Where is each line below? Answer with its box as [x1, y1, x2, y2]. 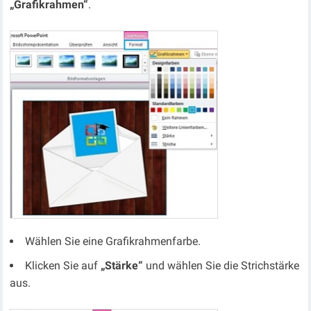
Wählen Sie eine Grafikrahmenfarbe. [25, 234, 201, 248]
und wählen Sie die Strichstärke [143, 258, 300, 272]
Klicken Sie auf [25, 258, 101, 272]
